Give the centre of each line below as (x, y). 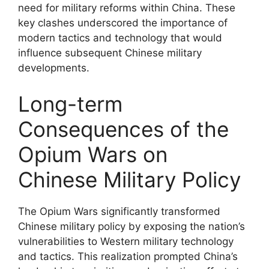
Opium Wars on (93, 154)
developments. (54, 68)
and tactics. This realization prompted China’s (128, 256)
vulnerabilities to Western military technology (126, 241)
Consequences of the (123, 129)
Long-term (70, 104)
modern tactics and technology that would (120, 38)
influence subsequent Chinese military (110, 53)
